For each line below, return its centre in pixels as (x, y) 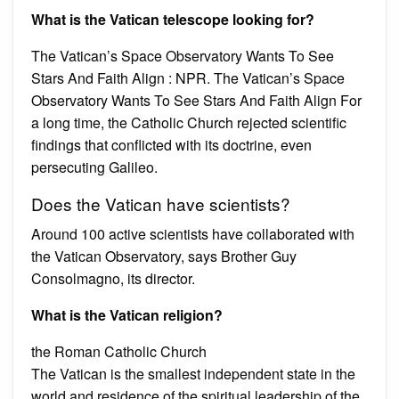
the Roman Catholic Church (119, 351)
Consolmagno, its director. (113, 278)
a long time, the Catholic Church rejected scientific (189, 122)
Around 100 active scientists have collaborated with (193, 233)
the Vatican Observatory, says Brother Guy (164, 256)
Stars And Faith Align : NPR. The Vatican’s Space (188, 77)
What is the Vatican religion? (127, 314)
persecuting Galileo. (94, 167)
